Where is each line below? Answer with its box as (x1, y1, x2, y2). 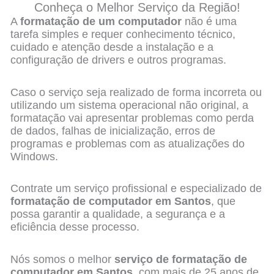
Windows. (10, 150, 59, 163)
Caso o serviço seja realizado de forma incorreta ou (10, 86, 262, 98)
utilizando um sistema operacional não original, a (10, 98, 249, 111)
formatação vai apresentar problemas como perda (10, 111, 254, 124)
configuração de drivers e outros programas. (10, 54, 227, 67)
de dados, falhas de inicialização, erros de (10, 124, 216, 137)
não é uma (182, 15, 237, 28)
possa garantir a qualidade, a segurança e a (10, 208, 226, 221)
